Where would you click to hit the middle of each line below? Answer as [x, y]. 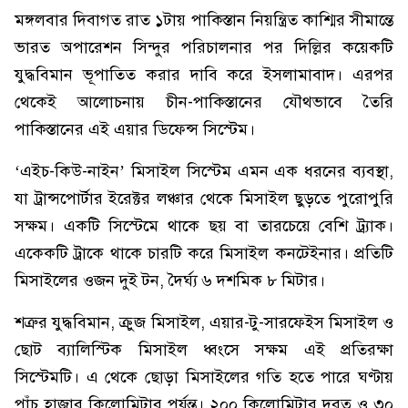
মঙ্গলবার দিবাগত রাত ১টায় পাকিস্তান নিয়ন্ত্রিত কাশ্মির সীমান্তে [204, 20]
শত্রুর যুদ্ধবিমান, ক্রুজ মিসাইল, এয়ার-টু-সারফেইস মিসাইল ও [204, 322]
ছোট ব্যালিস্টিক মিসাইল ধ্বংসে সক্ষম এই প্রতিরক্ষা [204, 350]
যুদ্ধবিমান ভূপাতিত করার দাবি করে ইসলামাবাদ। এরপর [204, 75]
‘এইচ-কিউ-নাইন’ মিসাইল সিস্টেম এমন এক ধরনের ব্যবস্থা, [204, 171]
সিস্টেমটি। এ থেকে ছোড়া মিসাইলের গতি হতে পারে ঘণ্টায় [204, 377]
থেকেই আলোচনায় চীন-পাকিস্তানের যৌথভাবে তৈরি [204, 102]
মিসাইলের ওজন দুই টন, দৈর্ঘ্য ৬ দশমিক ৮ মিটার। [170, 280]
